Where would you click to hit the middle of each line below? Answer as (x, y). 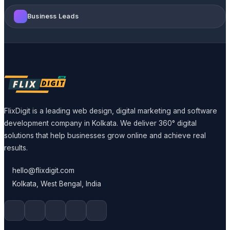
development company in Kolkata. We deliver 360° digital (100, 123)
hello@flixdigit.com (43, 170)
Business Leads (53, 16)
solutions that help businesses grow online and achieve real (105, 135)
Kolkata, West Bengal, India (57, 184)
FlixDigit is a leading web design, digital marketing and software (111, 111)
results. (16, 148)
